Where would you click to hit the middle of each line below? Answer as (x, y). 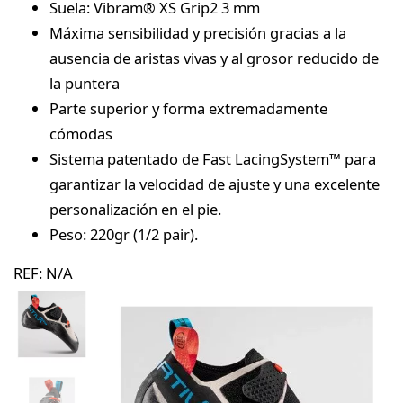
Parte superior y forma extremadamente (188, 108)
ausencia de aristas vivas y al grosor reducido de (214, 58)
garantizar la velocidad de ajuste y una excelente (215, 184)
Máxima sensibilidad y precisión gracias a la (198, 32)
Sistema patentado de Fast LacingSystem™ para (213, 158)
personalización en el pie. (135, 209)
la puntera (85, 83)
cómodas (81, 133)
